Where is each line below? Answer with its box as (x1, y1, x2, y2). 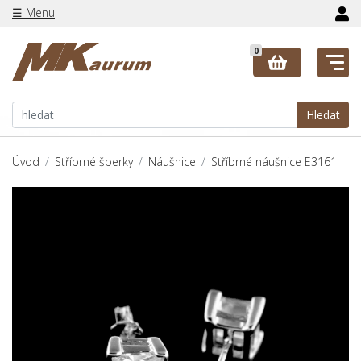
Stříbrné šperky (55, 154, 133, 170)
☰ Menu (12, 5, 55, 20)
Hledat (305, 107, 340, 122)
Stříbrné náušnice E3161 (211, 154, 337, 170)
